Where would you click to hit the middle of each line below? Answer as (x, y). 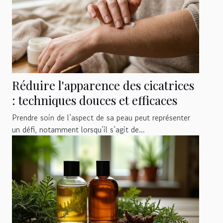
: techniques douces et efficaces (95, 100)
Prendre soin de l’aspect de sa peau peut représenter (101, 118)
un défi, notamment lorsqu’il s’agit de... (78, 130)
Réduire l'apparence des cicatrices (103, 85)
